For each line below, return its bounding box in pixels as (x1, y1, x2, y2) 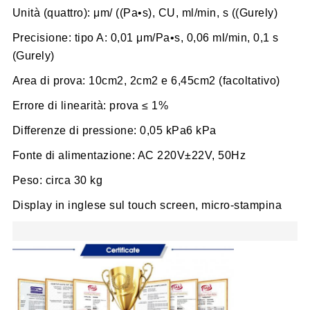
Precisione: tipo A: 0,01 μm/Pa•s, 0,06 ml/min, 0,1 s (12, 32, 279, 44)
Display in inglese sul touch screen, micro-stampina (12, 199, 282, 212)
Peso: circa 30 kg (12, 174, 103, 187)
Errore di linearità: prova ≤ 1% (12, 100, 169, 112)
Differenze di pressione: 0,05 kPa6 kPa (12, 125, 217, 137)
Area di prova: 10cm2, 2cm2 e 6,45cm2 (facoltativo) (12, 75, 280, 87)
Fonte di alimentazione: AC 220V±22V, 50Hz (12, 149, 246, 162)
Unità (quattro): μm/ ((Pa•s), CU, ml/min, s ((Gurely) (12, 7, 278, 19)
